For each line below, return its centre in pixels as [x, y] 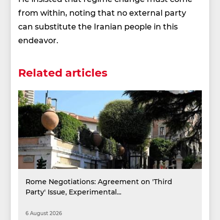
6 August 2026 [44, 213]
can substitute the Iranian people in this [98, 27]
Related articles [63, 72]
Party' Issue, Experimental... [74, 192]
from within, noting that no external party [102, 13]
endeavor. [39, 40]
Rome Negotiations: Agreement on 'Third [99, 182]
